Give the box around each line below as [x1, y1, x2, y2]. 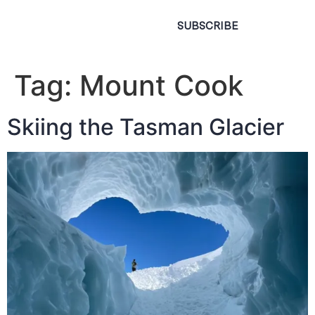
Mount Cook [79, 68, 243, 103]
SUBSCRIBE [177, 20, 239, 32]
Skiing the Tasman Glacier [7, 113, 284, 141]
